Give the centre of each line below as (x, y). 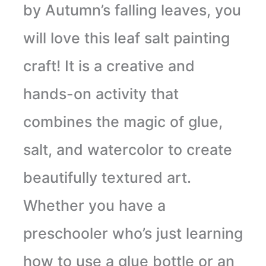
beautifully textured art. (107, 178)
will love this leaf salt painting (126, 38)
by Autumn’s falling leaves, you (132, 10)
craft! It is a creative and (109, 66)
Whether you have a (94, 206)
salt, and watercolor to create (127, 150)
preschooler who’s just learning (133, 234)
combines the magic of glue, (123, 122)
